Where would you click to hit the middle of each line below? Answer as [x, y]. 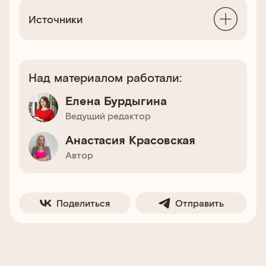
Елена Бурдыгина [116, 100]
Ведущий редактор [108, 115]
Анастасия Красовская [130, 140]
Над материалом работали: [105, 77]
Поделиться [83, 203]
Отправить [199, 203]
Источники [56, 19]
